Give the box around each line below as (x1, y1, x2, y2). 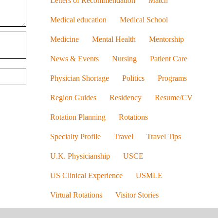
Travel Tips (146, 132, 181, 141)
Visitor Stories (115, 190, 159, 200)
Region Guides (50, 93, 96, 102)
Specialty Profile (50, 132, 101, 141)
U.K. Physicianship (50, 151, 110, 161)
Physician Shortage (50, 73, 109, 83)
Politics (122, 73, 145, 83)
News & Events (50, 54, 99, 63)
